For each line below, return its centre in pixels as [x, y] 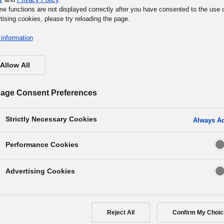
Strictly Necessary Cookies [51, 119]
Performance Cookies [42, 145]
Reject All [120, 212]
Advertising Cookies [40, 171]
